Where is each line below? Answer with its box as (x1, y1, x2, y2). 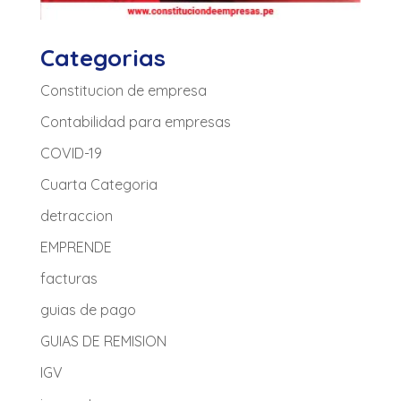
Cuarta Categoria (39, 175, 158, 193)
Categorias (39, 42, 166, 73)
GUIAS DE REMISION (39, 331, 166, 350)
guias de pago (39, 300, 136, 319)
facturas (39, 269, 98, 287)
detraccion (39, 206, 113, 225)
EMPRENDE (39, 237, 112, 256)
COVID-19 (39, 143, 102, 162)
